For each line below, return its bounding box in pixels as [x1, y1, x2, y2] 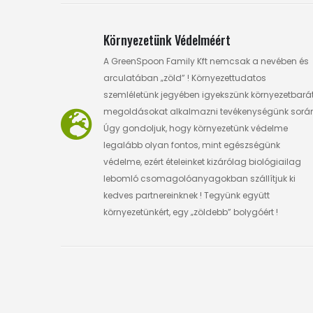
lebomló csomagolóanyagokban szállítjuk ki [103, 172, 296, 184]
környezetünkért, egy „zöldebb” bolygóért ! [103, 205, 278, 218]
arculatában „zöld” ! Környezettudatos [103, 71, 266, 84]
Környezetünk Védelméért [103, 30, 231, 49]
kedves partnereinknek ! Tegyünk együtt [103, 189, 270, 201]
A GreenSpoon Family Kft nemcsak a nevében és [103, 54, 309, 67]
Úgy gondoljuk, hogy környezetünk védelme [103, 122, 288, 134]
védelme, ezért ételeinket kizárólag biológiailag [103, 155, 301, 168]
